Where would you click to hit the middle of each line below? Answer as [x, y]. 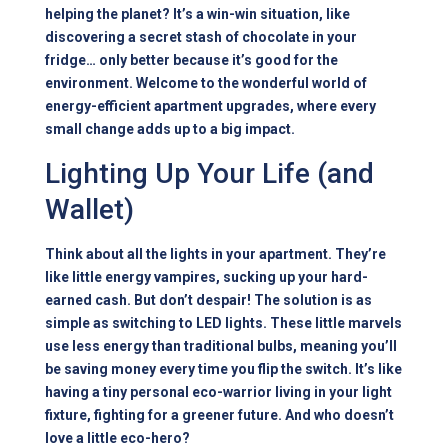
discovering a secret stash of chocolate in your [201, 37]
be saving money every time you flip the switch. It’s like [224, 369]
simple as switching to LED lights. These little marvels [224, 323]
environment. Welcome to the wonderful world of [206, 83]
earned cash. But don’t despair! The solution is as [209, 300]
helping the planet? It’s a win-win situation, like [198, 14]
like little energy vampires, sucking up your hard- [207, 277]
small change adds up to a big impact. [170, 129]
